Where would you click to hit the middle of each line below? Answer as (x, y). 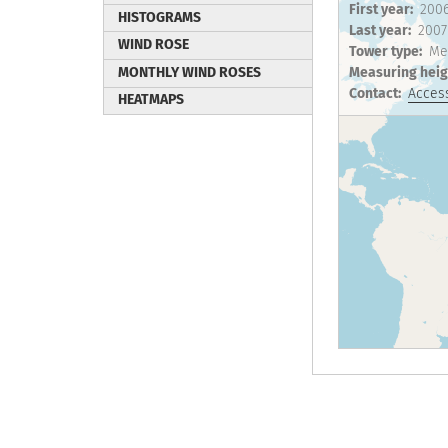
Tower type (384, 52)
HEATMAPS (151, 100)
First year (379, 10)
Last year (378, 31)
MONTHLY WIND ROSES (189, 72)
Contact (373, 94)
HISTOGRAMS (159, 17)
